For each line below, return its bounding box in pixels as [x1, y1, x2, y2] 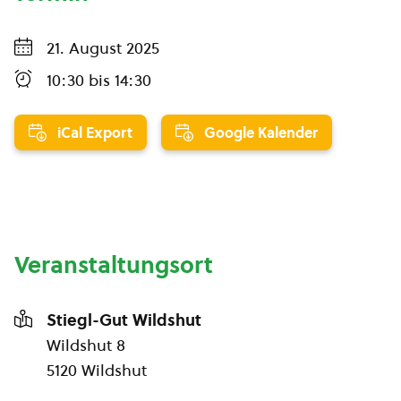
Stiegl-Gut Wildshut [47, 309, 201, 331]
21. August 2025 [47, 37, 159, 59]
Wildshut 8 [47, 334, 125, 356]
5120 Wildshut [47, 359, 147, 381]
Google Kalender [204, 123, 318, 142]
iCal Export [57, 123, 132, 142]
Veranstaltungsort [14, 249, 213, 281]
